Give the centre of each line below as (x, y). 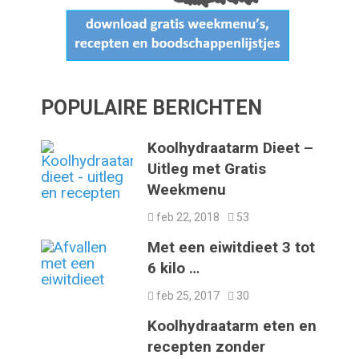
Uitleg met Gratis (207, 168)
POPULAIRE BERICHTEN (152, 107)
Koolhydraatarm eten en (232, 325)
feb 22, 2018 (187, 217)
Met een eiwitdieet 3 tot (232, 247)
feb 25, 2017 (187, 295)
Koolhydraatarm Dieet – (231, 147)
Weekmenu (187, 189)
